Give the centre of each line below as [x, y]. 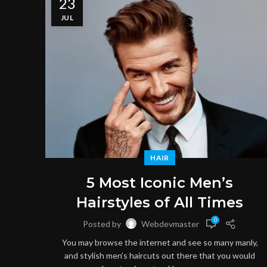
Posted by [103, 224]
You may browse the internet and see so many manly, [160, 242]
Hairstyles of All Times [160, 202]
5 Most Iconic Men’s [160, 182]
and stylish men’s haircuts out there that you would [160, 255]
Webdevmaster [170, 224]
